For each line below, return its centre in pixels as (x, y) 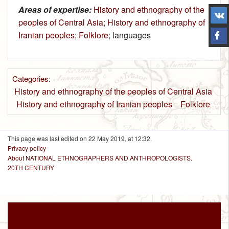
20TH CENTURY (31, 168)
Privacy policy (27, 148)
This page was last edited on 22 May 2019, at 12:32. (80, 139)
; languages (130, 35)
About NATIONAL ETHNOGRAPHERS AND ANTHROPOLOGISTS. (100, 158)
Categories (30, 79)
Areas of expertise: (55, 10)
